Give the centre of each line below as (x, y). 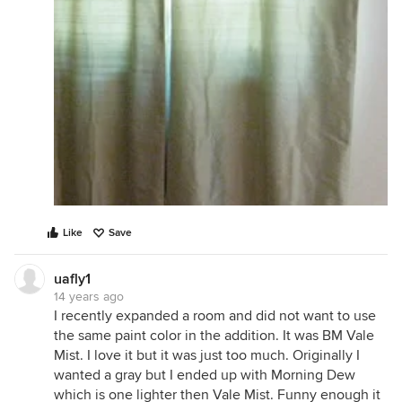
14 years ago (89, 297)
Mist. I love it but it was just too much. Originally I (207, 356)
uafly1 (72, 280)
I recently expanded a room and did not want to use (215, 316)
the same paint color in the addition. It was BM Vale (214, 336)
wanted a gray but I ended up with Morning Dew (205, 376)
